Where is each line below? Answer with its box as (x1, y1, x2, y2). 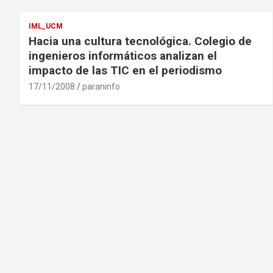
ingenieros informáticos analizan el (29, 49, 217, 63)
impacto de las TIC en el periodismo (29, 63, 222, 77)
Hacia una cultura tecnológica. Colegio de (29, 34, 252, 48)
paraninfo (82, 82, 120, 91)
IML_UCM (29, 22, 63, 30)
